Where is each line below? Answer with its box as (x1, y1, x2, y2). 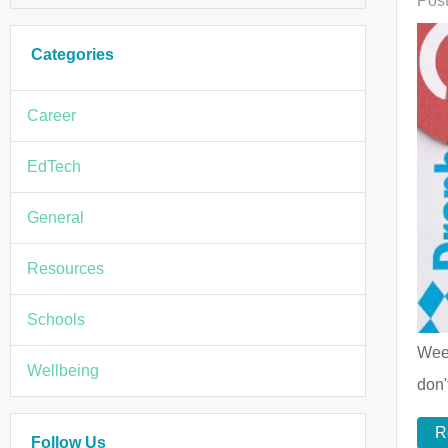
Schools (27, 310, 85, 328)
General (27, 208, 84, 226)
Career (27, 106, 76, 124)
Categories (31, 45, 114, 63)
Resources (27, 259, 104, 277)
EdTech (27, 157, 81, 175)
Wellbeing (27, 361, 99, 379)
